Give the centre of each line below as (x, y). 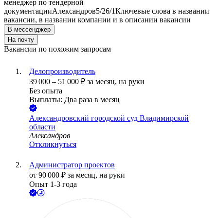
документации (28, 11)
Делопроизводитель (62, 72)
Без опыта (46, 91)
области (42, 127)
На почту (21, 40)
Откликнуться (53, 145)
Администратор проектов (72, 165)
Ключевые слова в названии (162, 11)
